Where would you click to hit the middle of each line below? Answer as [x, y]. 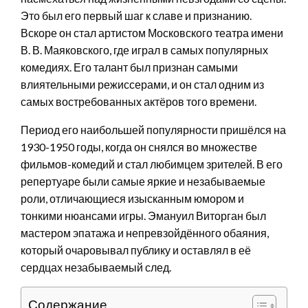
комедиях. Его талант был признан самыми [129, 67]
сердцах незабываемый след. [96, 267]
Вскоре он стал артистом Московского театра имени [152, 32]
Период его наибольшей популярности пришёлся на [153, 129]
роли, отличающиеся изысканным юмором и [132, 198]
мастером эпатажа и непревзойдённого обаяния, [145, 232]
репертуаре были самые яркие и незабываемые [143, 181]
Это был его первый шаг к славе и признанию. [136, 15]
